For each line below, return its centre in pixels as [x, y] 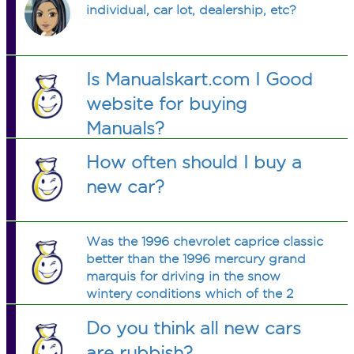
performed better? [143, 311]
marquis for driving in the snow [184, 276]
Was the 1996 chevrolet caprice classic [205, 241]
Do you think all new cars [194, 328]
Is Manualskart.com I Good [200, 79]
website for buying [167, 104]
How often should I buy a [194, 162]
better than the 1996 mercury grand [196, 259]
